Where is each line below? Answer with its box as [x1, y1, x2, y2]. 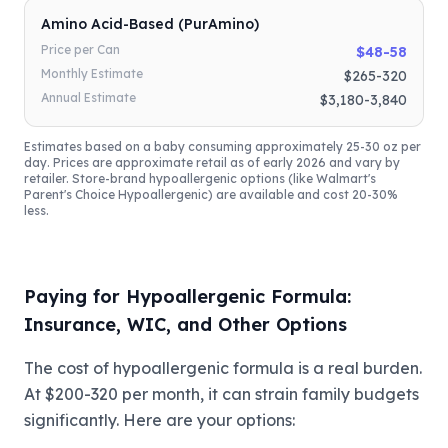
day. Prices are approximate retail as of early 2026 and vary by [24, 155, 400, 171]
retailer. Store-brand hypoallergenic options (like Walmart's [24, 171, 376, 187]
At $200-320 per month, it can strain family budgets [24, 384, 419, 405]
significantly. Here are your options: [24, 410, 295, 431]
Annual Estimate [41, 90, 136, 106]
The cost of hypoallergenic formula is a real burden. [24, 358, 422, 379]
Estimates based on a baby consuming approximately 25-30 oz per [24, 139, 421, 155]
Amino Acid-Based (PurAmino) [41, 15, 259, 34]
